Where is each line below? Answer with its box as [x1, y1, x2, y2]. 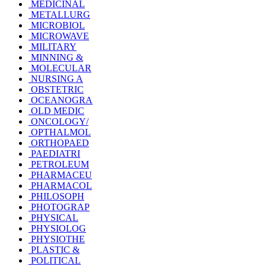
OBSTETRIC [28, 84, 84, 95]
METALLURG [28, 9, 90, 20]
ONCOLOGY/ [28, 116, 88, 127]
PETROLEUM [28, 159, 89, 170]
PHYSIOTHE [28, 234, 85, 245]
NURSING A [28, 74, 83, 84]
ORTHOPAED [28, 138, 89, 148]
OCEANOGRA [28, 95, 93, 106]
